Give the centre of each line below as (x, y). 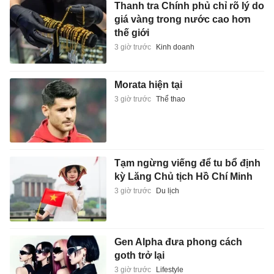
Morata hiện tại (148, 84)
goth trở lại (139, 255)
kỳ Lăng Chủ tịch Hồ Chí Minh (183, 177)
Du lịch (167, 191)
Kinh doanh (175, 47)
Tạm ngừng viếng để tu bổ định (187, 163)
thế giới (131, 33)
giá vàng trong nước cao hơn (182, 20)
